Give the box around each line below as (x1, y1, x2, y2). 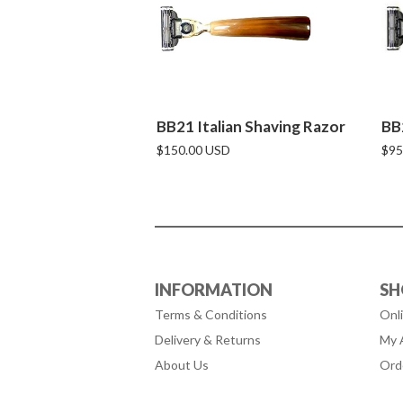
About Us (155, 357, 209, 372)
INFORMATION (155, 280, 273, 300)
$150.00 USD (157, 142, 230, 157)
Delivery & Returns (155, 332, 261, 347)
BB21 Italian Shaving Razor (157, 117, 345, 136)
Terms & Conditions (155, 307, 267, 322)
